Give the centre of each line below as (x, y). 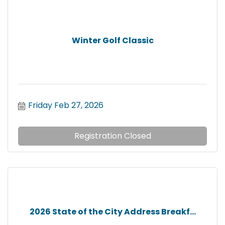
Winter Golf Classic (113, 40)
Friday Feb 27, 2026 (66, 105)
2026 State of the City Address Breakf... (113, 211)
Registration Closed (113, 136)
